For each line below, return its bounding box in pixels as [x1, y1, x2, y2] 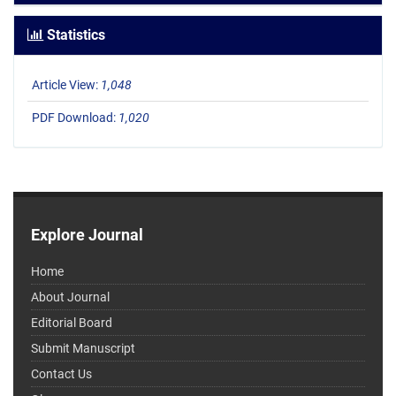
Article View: [32, 78, 101, 93]
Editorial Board [31, 316, 112, 331]
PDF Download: [32, 110, 118, 126]
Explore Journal [31, 225, 143, 245]
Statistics [43, 27, 105, 44]
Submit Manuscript [31, 341, 135, 356]
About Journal [31, 290, 110, 305]
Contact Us [31, 367, 92, 382]
